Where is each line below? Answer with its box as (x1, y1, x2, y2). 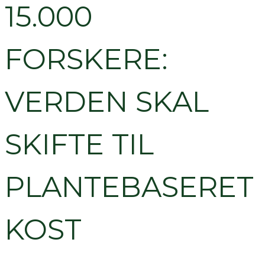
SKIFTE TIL (5, 127, 154, 162)
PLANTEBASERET (5, 170, 254, 205)
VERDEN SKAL (5, 85, 209, 119)
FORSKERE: (5, 42, 168, 77)
